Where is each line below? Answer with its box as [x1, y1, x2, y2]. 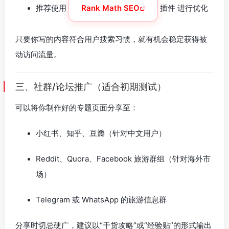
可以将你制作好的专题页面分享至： [15, 103, 138, 112]
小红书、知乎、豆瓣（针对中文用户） [36, 128, 166, 138]
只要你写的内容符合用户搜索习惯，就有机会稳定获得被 [15, 34, 207, 44]
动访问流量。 [15, 50, 61, 59]
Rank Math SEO [81, 3, 140, 13]
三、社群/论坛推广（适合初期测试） [15, 81, 166, 92]
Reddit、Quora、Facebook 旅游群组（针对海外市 [36, 154, 211, 164]
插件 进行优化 [158, 3, 208, 13]
